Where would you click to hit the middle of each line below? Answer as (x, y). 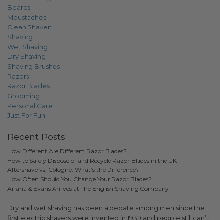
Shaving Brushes (34, 66)
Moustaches (27, 17)
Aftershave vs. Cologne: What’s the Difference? (73, 170)
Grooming (24, 96)
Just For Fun (26, 115)
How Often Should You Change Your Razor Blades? (80, 179)
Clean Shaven (29, 27)
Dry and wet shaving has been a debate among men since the (106, 208)
